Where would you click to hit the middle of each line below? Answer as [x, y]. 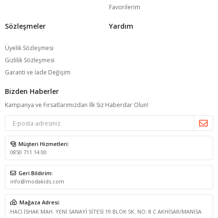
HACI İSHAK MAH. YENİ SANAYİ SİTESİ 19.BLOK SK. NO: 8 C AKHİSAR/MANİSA [106, 211]
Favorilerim [125, 7]
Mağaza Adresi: [40, 202]
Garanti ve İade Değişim [38, 72]
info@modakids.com [37, 181]
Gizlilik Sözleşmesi [30, 60]
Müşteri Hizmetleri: [44, 144]
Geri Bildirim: [36, 173]
